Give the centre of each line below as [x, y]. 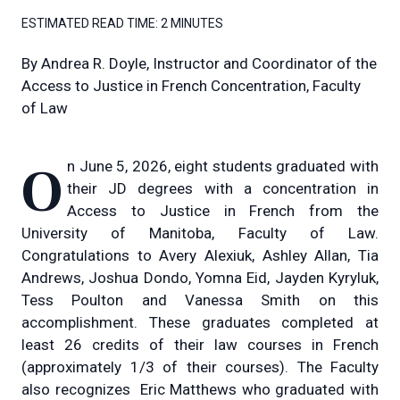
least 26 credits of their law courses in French [200, 344]
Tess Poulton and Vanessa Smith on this [200, 300]
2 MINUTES [192, 23]
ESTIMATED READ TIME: [90, 23]
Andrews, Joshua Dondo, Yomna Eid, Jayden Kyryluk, [200, 277]
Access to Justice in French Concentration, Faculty [191, 85]
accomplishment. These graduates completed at [200, 322]
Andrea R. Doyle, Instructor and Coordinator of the [209, 63]
